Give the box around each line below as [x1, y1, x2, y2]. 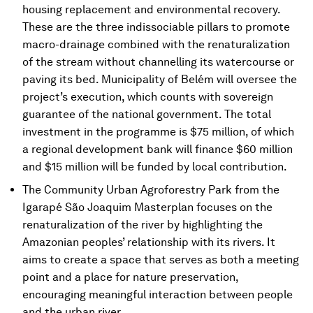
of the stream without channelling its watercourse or [22, 55, 294, 68]
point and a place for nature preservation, [22, 270, 238, 284]
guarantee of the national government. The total [22, 108, 271, 121]
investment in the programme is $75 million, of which [22, 125, 294, 138]
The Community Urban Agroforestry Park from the [22, 183, 279, 196]
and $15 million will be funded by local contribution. [22, 160, 287, 173]
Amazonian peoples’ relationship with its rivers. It [22, 235, 275, 249]
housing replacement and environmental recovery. [22, 3, 280, 16]
